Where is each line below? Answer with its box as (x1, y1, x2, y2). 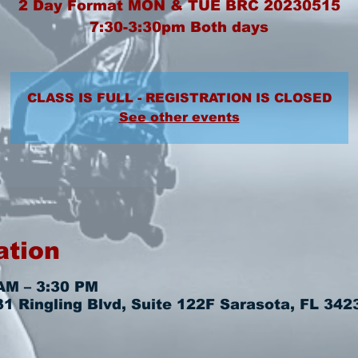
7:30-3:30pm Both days (89, 19, 268, 35)
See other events (118, 110, 240, 124)
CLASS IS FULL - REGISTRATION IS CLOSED (26, 91, 332, 105)
